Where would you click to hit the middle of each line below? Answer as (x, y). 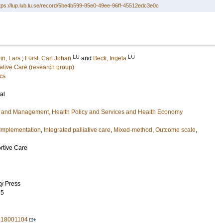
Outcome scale (175, 130)
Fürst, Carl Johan (48, 58)
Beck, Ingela (110, 58)
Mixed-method (133, 130)
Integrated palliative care (77, 130)
